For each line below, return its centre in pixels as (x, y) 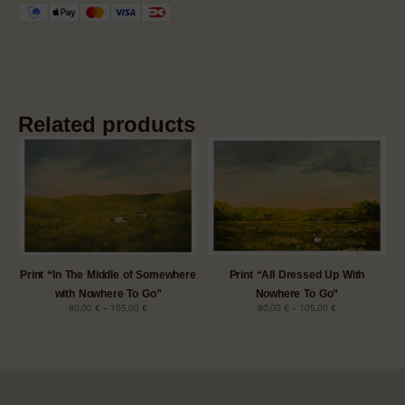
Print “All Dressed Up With (297, 275)
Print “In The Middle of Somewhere (108, 275)
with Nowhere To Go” (108, 294)
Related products (107, 124)
